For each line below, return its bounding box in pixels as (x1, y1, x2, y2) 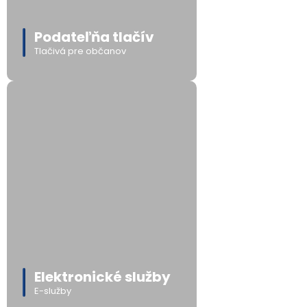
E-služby (34, 284, 71, 297)
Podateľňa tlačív (34, 27, 154, 47)
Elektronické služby (34, 267, 171, 286)
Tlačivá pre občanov (34, 45, 126, 58)
